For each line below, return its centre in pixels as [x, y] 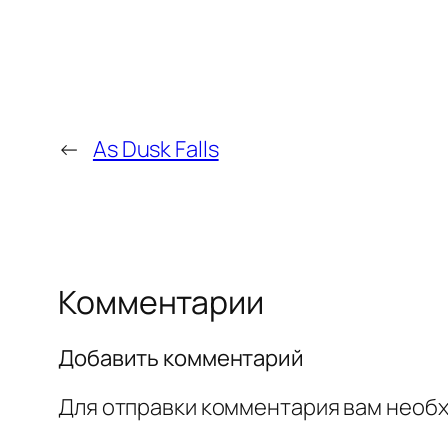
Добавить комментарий [181, 358]
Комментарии [161, 301]
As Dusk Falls [155, 148]
